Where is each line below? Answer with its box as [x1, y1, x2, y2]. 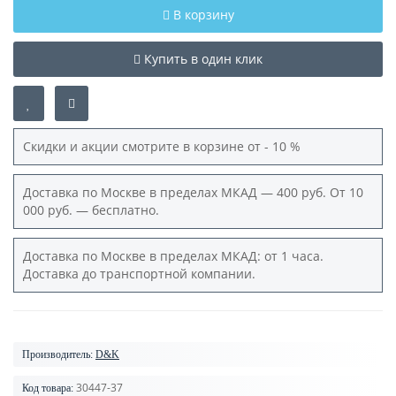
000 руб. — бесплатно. [23, 202, 163, 219]
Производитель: [22, 348, 93, 362]
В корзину [172, 6, 234, 24]
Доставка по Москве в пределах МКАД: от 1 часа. [23, 247, 324, 265]
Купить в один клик [144, 50, 263, 68]
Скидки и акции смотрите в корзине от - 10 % [23, 138, 308, 156]
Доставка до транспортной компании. [23, 265, 259, 283]
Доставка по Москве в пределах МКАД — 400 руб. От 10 [23, 184, 363, 202]
